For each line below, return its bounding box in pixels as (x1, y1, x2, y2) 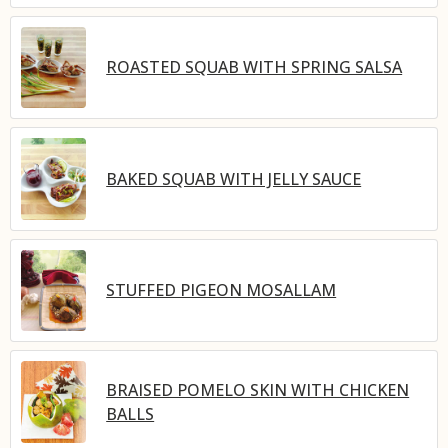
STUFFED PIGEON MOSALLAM (106, 279, 337, 302)
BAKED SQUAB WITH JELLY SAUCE (106, 167, 362, 190)
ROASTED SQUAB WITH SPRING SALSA (106, 56, 403, 79)
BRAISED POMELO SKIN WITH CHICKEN (106, 378, 410, 401)
